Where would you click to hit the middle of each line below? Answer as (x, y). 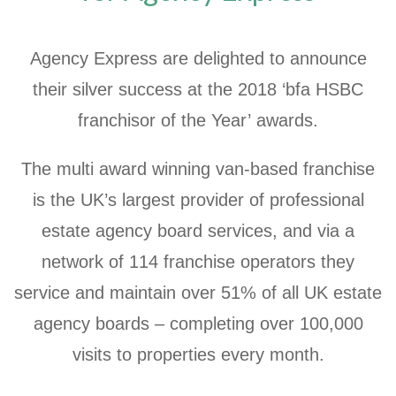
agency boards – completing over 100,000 (198, 323)
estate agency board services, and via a (198, 230)
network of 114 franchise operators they (198, 261)
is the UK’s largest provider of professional (198, 199)
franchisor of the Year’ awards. (198, 120)
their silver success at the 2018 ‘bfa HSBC (198, 89)
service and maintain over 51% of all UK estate (198, 292)
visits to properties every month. (198, 354)
